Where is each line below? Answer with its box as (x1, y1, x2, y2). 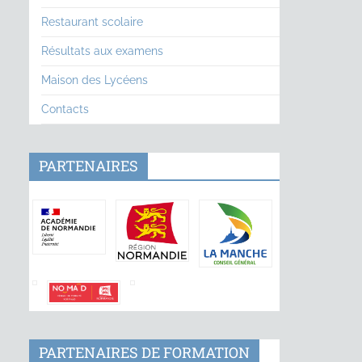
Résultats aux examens (41, 44, 163, 57)
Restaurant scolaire (41, 15, 143, 28)
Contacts (41, 103, 89, 116)
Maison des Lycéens (41, 74, 148, 86)
